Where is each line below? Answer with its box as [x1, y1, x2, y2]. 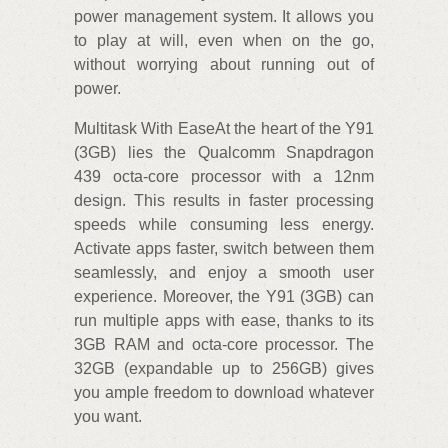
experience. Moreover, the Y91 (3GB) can [74, 288, 374, 305]
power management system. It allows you [74, 8, 374, 25]
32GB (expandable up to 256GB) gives [74, 360, 374, 377]
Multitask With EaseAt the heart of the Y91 [74, 120, 374, 137]
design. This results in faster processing [74, 192, 374, 209]
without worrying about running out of [74, 56, 374, 73]
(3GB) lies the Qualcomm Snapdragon [74, 144, 374, 161]
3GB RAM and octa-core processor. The [74, 336, 374, 353]
